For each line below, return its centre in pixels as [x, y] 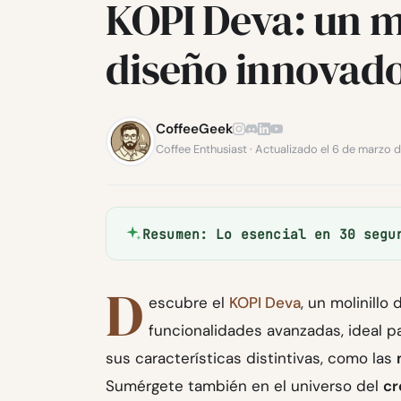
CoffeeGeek [194, 129]
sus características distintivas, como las [251, 358]
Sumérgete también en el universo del [244, 385]
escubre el [189, 302]
